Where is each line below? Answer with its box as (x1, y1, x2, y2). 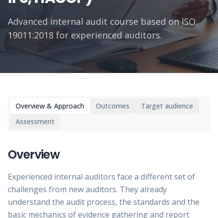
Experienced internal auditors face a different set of (8, 171, 195, 182)
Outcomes (96, 101, 129, 110)
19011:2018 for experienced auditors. (8, 29, 162, 41)
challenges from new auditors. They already (8, 184, 167, 195)
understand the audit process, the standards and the (8, 197, 200, 207)
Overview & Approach (16, 101, 84, 110)
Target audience (141, 101, 193, 110)
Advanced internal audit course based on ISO (8, 16, 196, 27)
